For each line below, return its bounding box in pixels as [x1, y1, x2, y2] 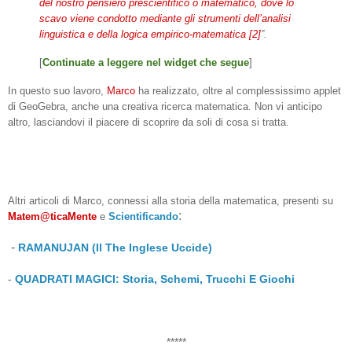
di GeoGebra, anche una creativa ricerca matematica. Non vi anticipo [8, 100, 322, 112]
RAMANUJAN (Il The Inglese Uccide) [18, 240, 212, 254]
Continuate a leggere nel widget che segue [42, 56, 249, 68]
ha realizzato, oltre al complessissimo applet [138, 84, 341, 97]
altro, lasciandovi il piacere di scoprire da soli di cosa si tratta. [8, 115, 289, 128]
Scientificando [108, 210, 178, 222]
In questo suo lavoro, [8, 84, 107, 97]
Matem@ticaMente [8, 210, 97, 222]
